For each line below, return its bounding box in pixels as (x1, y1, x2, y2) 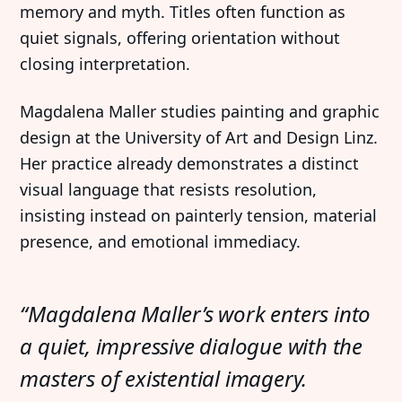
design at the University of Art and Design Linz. (20, 127, 379, 149)
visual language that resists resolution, (20, 179, 318, 201)
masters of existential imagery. (20, 363, 308, 394)
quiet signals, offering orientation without (20, 27, 341, 49)
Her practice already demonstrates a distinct (20, 153, 360, 175)
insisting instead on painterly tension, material (20, 205, 378, 227)
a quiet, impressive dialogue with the (20, 331, 363, 362)
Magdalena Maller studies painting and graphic (20, 100, 380, 123)
